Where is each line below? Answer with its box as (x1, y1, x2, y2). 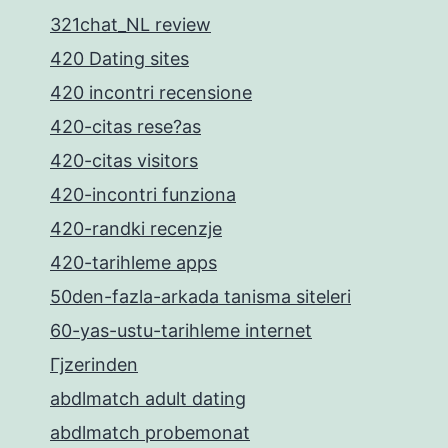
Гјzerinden (50, 354, 138, 375)
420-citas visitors (50, 150, 198, 171)
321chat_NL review (50, 14, 211, 35)
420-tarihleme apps (50, 252, 217, 273)
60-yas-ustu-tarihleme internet (50, 320, 312, 341)
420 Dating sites (50, 48, 189, 69)
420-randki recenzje (50, 218, 222, 239)
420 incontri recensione (50, 82, 252, 103)
